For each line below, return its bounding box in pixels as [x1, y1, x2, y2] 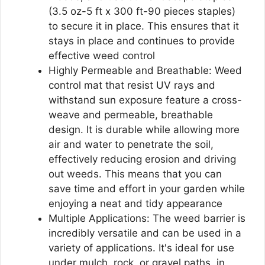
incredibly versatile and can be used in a [49, 227, 241, 239]
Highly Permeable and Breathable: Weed [49, 64, 242, 76]
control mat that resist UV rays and [49, 79, 215, 91]
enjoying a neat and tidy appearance [49, 197, 222, 209]
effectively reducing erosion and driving [49, 153, 236, 165]
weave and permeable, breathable [49, 108, 213, 121]
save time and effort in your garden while [49, 182, 245, 195]
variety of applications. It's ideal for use [49, 241, 234, 254]
